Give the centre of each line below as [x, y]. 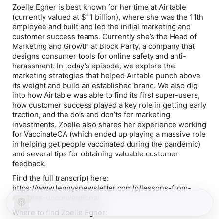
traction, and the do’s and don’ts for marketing [91, 115]
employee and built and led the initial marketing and [101, 27]
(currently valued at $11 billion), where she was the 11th [108, 17]
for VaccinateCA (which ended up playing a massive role [109, 134]
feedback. [29, 164]
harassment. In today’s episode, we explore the [94, 66]
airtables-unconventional [56, 198]
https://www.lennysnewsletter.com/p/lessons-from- [102, 188]
